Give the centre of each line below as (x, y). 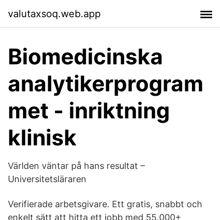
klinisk (42, 137)
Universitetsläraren (47, 179)
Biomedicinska (85, 56)
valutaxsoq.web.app (54, 14)
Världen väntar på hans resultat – (76, 166)
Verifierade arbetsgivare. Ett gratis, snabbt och (105, 204)
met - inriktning (89, 110)
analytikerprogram (106, 83)
